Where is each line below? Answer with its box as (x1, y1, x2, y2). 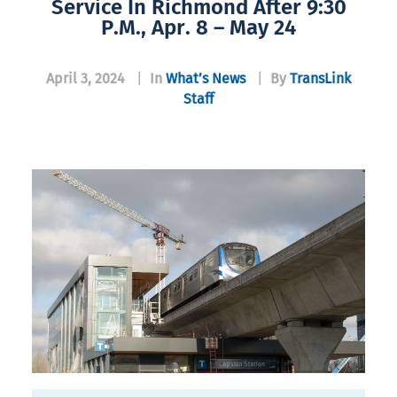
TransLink (290, 70, 351, 88)
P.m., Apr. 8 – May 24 (101, 15, 296, 41)
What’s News (166, 70, 245, 88)
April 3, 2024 (46, 70, 125, 88)
